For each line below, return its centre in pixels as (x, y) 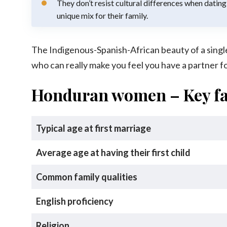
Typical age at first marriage (93, 128)
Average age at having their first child (113, 153)
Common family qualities (87, 177)
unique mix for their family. (102, 16)
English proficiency (75, 201)
